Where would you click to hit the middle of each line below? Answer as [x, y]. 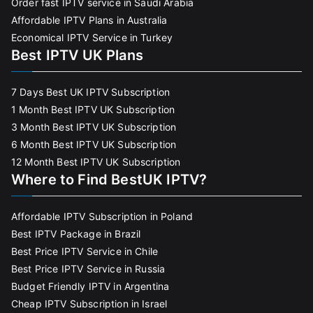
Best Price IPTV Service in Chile [85, 252]
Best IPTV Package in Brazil [76, 234]
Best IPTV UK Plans [77, 56]
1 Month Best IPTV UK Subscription [93, 110]
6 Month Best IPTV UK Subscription [94, 145]
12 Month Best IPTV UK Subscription [96, 162]
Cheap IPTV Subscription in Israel [89, 304]
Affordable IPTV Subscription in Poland [102, 217]
